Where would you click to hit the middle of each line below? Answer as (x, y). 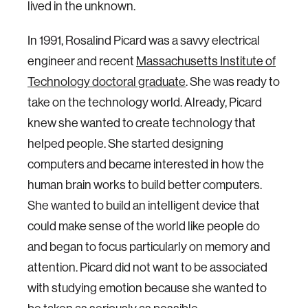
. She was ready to (233, 81)
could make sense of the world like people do (144, 226)
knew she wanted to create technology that (142, 123)
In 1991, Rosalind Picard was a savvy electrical (144, 40)
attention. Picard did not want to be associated (147, 267)
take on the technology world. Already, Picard (145, 102)
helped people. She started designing (125, 143)
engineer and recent (82, 61)
